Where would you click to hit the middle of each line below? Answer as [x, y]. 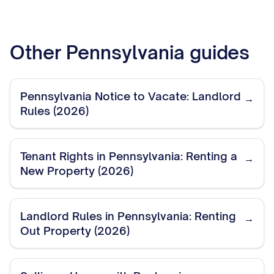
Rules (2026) [54, 111]
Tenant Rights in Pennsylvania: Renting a [129, 156]
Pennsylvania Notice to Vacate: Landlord [131, 96]
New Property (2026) [77, 171]
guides [217, 52]
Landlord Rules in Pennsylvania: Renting [128, 216]
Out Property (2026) [75, 231]
